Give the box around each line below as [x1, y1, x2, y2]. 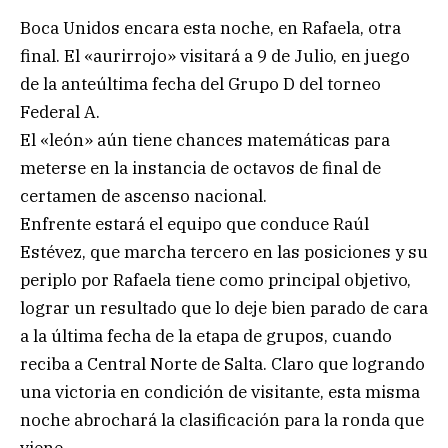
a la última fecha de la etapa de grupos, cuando [20, 324, 392, 347]
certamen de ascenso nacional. [20, 184, 267, 207]
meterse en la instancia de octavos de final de [20, 156, 381, 179]
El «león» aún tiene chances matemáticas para [20, 128, 390, 151]
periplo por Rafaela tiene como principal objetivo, [20, 268, 411, 291]
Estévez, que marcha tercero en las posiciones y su [20, 240, 428, 263]
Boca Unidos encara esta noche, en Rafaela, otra [20, 16, 401, 39]
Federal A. [20, 100, 100, 123]
